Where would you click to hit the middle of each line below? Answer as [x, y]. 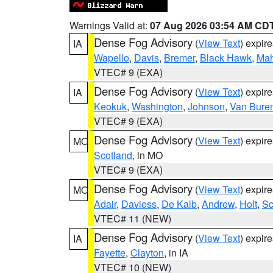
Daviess [139, 204]
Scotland [113, 155]
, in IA [176, 253]
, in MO [147, 155]
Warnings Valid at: [110, 25]
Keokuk [110, 106]
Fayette [110, 253]
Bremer [179, 58]
